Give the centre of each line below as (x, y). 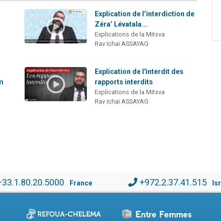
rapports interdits (124, 82)
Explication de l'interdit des (139, 71)
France (81, 183)
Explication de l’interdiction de (145, 14)
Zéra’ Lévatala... (121, 24)
